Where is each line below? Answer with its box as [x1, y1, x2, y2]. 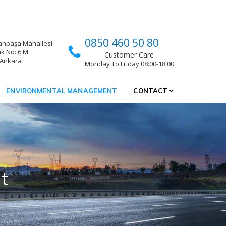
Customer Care [104, 50, 154, 60]
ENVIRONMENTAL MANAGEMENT [6, 87, 118, 95]
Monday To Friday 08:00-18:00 [84, 59, 174, 68]
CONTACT [133, 87, 168, 95]
